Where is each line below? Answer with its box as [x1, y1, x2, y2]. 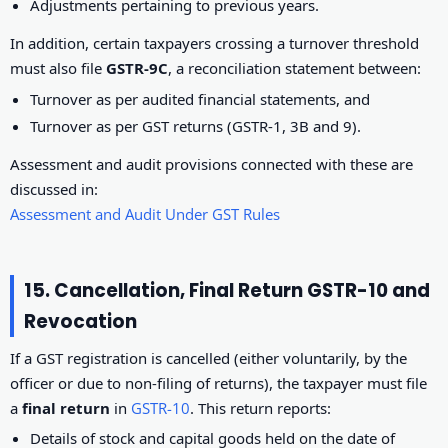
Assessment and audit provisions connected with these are [10, 154, 413, 175]
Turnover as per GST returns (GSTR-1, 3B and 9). [30, 116, 362, 137]
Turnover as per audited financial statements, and [30, 88, 371, 109]
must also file [10, 58, 106, 79]
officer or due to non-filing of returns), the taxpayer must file [10, 373, 427, 394]
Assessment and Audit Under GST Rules [10, 204, 280, 225]
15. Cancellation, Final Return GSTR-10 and [24, 277, 430, 305]
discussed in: [10, 179, 98, 200]
